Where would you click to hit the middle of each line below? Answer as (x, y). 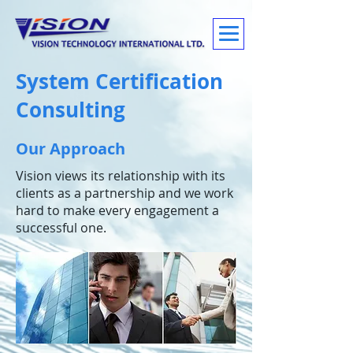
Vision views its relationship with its (121, 176)
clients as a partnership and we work (124, 193)
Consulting (71, 110)
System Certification (119, 81)
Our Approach (71, 149)
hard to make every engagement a (117, 210)
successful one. (61, 228)
